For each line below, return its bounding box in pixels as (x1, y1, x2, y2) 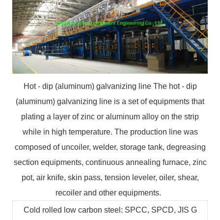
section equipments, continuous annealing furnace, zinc (13, 158, 207, 167)
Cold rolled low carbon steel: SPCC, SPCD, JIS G (23, 206, 197, 215)
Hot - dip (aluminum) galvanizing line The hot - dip (23, 82, 197, 91)
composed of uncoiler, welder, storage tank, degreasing (14, 143, 206, 152)
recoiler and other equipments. (55, 189, 161, 197)
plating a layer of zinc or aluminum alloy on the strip (21, 112, 199, 121)
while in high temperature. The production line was (22, 128, 198, 137)
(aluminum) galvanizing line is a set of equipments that (16, 97, 204, 106)
